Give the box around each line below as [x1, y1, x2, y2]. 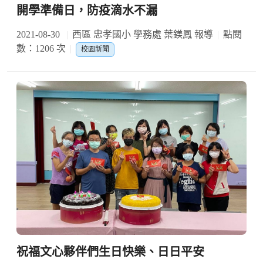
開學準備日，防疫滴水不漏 [16, 4, 157, 18]
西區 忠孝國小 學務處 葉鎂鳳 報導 [72, 29, 213, 40]
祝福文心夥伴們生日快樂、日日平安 [16, 245, 204, 258]
